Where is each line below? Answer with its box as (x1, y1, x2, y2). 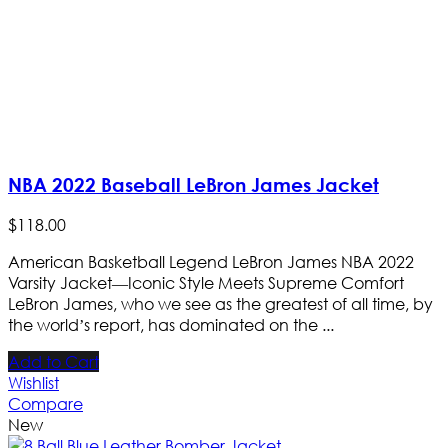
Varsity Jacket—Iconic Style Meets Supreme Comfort (8, 272, 404, 294)
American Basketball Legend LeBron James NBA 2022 (8, 251, 414, 273)
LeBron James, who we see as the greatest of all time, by (8, 293, 433, 315)
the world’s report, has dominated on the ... (8, 314, 334, 336)
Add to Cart (8, 351, 99, 373)
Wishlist (8, 372, 59, 394)
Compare (8, 393, 83, 415)
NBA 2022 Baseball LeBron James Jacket (8, 172, 379, 196)
